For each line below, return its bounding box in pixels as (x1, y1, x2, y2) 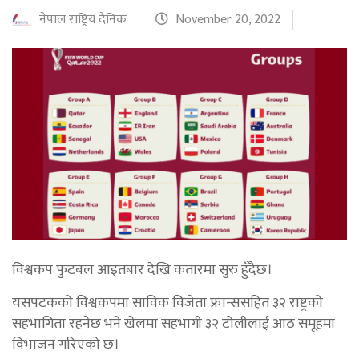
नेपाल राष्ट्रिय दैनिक (39, 8, 127, 30)
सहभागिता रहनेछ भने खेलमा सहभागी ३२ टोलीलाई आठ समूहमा (12, 311, 335, 336)
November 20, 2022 (175, 8, 280, 30)
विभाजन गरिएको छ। (12, 332, 119, 357)
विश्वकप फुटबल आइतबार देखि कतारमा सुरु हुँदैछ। (12, 257, 272, 282)
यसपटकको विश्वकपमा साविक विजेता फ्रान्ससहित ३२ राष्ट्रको (12, 290, 323, 315)
